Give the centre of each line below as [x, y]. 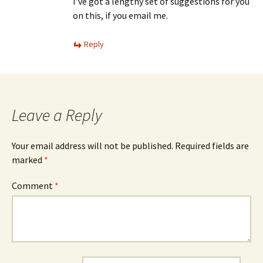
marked [28, 159]
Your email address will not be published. [92, 145]
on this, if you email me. [120, 15]
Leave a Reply [57, 115]
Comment [33, 185]
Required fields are [212, 145]
